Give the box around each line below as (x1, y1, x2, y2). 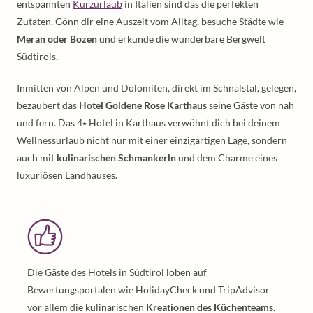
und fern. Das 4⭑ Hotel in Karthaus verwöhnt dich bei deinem (17, 117, 280, 129)
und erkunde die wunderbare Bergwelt (97, 33, 265, 45)
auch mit (17, 152, 57, 163)
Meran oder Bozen (17, 33, 97, 45)
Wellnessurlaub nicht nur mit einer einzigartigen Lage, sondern (17, 134, 287, 146)
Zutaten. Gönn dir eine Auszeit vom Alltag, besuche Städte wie (17, 15, 284, 27)
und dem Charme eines (176, 152, 277, 163)
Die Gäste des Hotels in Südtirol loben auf (27, 266, 207, 278)
